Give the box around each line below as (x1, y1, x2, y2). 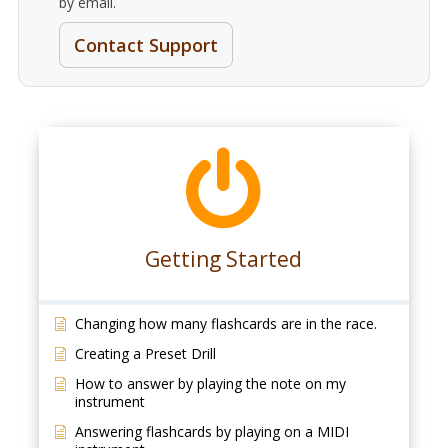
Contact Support (74, 33, 218, 57)
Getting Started (145, 245, 303, 273)
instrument (74, 392, 145, 411)
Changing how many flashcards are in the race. (74, 314, 377, 333)
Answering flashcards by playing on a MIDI (74, 422, 349, 441)
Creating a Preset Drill (74, 344, 216, 363)
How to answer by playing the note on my (74, 374, 346, 393)
